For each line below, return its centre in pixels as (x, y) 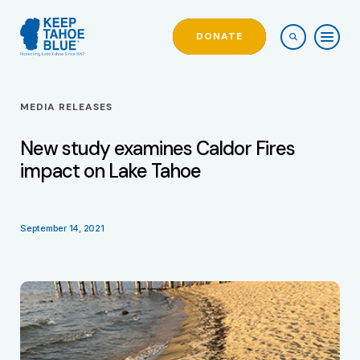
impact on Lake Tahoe (110, 171)
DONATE (219, 37)
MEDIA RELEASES (66, 107)
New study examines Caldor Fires (157, 148)
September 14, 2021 (62, 228)
